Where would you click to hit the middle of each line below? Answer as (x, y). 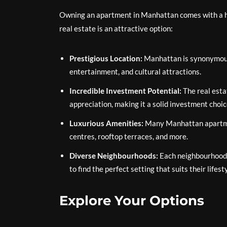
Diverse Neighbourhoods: (114, 156)
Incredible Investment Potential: (125, 91)
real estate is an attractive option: (116, 28)
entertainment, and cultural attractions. (135, 71)
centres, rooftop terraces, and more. (129, 136)
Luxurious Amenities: (106, 123)
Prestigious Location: (106, 58)
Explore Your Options (132, 201)
